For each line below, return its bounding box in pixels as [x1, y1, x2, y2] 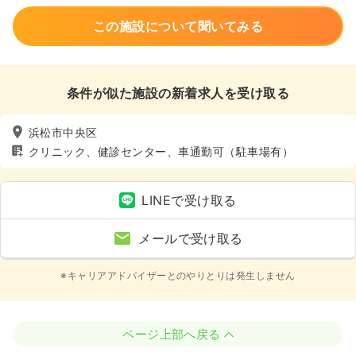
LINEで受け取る [141, 192, 237, 208]
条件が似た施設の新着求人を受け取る [66, 85, 290, 101]
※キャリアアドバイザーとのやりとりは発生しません [60, 269, 296, 281]
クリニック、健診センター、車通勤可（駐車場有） [29, 144, 294, 158]
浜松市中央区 [29, 125, 98, 139]
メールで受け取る [138, 230, 243, 246]
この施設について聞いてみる [92, 18, 264, 34]
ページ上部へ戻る [122, 327, 221, 342]
